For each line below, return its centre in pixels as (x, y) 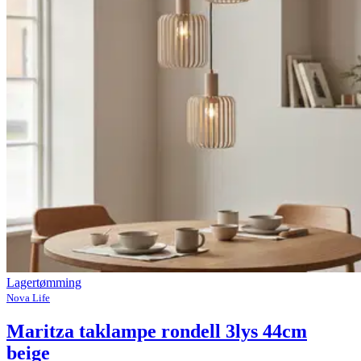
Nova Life (28, 298)
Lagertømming (44, 283)
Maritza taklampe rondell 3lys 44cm (157, 331)
